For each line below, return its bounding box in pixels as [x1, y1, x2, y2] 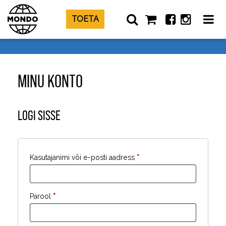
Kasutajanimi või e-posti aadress [30, 153, 137, 161]
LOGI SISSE [18, 107, 61, 123]
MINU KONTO [18, 71, 83, 91]
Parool [30, 192, 53, 200]
